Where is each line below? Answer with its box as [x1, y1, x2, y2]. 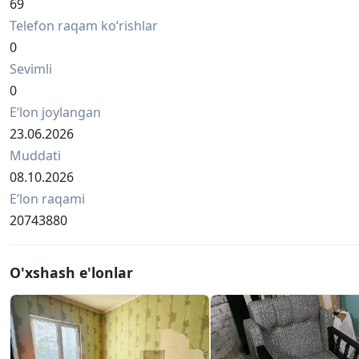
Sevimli [10, 60, 52, 79]
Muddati [10, 147, 61, 165]
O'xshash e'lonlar [10, 263, 133, 283]
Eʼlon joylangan [10, 103, 101, 122]
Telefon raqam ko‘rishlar [10, 17, 158, 35]
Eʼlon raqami [10, 190, 85, 208]
